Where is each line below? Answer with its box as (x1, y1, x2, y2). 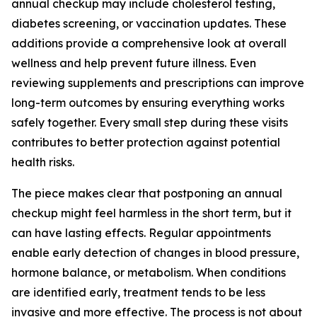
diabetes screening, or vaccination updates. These (11, 16, 287, 30)
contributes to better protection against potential (11, 135, 280, 149)
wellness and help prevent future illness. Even (11, 56, 256, 70)
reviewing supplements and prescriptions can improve (11, 76, 304, 90)
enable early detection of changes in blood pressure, (11, 246, 299, 260)
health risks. (11, 155, 74, 169)
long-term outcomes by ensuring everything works (11, 96, 284, 110)
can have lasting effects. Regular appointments (11, 226, 271, 240)
